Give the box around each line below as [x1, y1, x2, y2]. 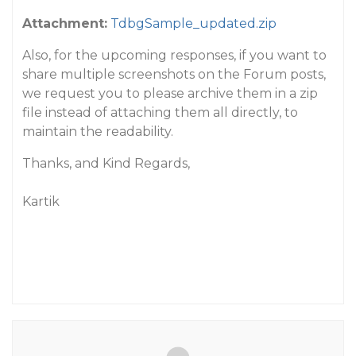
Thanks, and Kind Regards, [22, 156, 190, 171]
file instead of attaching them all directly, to [22, 105, 298, 120]
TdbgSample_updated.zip [110, 16, 277, 31]
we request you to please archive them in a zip [22, 86, 318, 101]
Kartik [22, 194, 60, 209]
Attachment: [22, 16, 107, 31]
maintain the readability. [22, 124, 173, 139]
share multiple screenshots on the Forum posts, [22, 67, 326, 82]
